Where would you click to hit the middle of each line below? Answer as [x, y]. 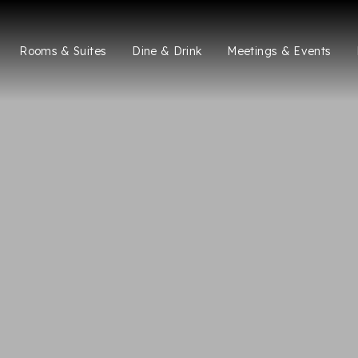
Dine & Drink [167, 51]
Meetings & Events [279, 51]
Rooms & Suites [63, 51]
